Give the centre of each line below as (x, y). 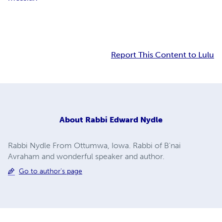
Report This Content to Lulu (163, 55)
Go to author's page (51, 171)
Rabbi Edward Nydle (124, 119)
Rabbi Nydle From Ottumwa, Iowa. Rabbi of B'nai (94, 145)
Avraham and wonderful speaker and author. (86, 156)
